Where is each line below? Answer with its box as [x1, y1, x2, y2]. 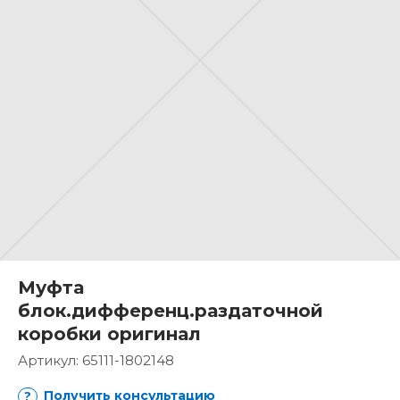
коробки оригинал [18, 323, 201, 345]
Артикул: [18, 352, 82, 369]
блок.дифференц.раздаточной [18, 300, 323, 321]
